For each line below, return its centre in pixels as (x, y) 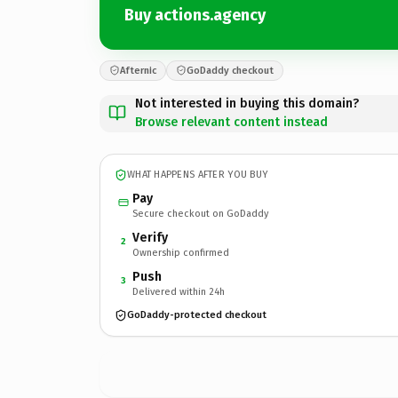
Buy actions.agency (195, 15)
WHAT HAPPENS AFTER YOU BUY (198, 175)
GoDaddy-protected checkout (197, 315)
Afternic (138, 70)
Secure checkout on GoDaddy (200, 213)
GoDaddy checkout (230, 70)
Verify (150, 237)
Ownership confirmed (181, 252)
